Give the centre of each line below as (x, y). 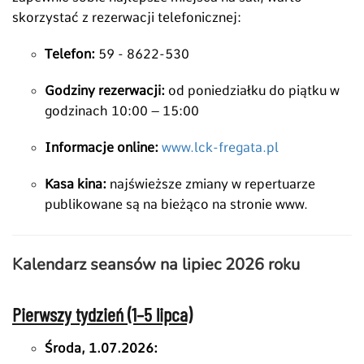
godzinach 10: (88, 110)
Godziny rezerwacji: (105, 90)
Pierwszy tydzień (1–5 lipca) (102, 314)
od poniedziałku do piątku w (252, 90)
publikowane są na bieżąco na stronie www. (176, 204)
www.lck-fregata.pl (220, 147)
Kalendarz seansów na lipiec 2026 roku (156, 264)
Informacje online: (102, 147)
